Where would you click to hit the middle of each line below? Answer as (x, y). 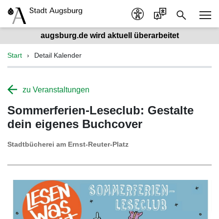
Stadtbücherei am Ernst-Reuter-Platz (68, 144)
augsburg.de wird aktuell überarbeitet (109, 35)
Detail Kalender (58, 55)
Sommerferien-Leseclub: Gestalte (100, 110)
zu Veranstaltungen (56, 90)
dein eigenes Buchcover (75, 124)
